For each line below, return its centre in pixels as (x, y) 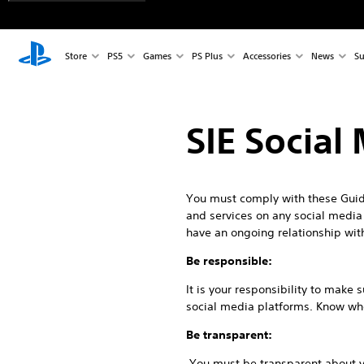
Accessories (266, 55)
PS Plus (207, 55)
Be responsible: (229, 261)
